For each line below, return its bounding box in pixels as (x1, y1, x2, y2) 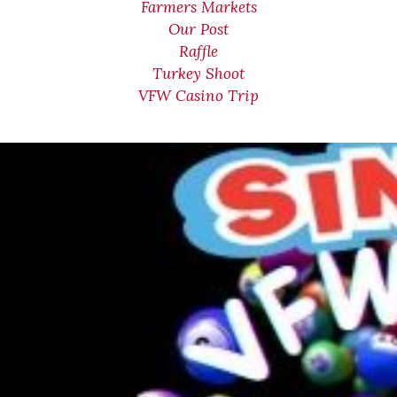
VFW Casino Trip (138, 86, 259, 105)
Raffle (179, 42, 218, 61)
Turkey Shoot (152, 64, 245, 83)
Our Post (168, 19, 229, 39)
